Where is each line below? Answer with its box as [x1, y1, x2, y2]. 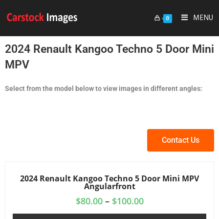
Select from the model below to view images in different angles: [5, 85, 202, 92]
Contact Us [162, 135, 199, 145]
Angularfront [84, 181, 135, 192]
